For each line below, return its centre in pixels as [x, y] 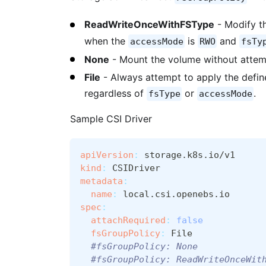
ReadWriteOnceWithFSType [149, 25]
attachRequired [128, 220]
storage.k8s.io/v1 [187, 155]
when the [106, 41]
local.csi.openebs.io [174, 194]
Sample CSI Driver [111, 118]
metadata [102, 181]
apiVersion [107, 155]
